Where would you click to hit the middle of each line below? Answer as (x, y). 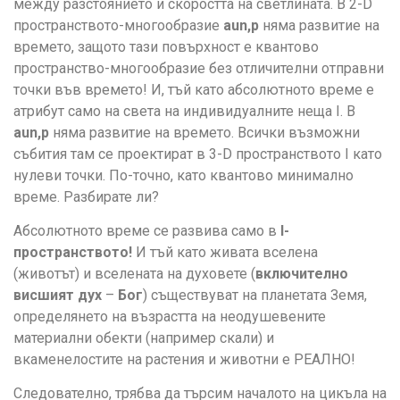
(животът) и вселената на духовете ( (134, 273)
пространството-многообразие (118, 25)
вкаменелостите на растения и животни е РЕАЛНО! (184, 359)
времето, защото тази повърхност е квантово (166, 46)
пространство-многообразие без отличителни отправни (199, 68)
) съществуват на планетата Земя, (255, 295)
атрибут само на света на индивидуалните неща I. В (184, 111)
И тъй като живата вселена (225, 252)
